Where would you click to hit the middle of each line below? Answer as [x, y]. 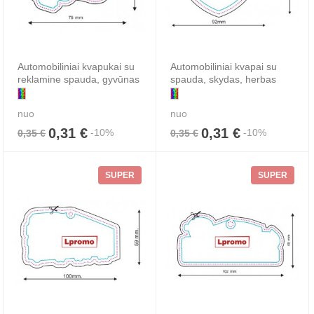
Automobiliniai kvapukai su [76, 67]
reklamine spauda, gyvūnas [78, 80]
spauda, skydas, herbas [223, 80]
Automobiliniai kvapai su [224, 67]
